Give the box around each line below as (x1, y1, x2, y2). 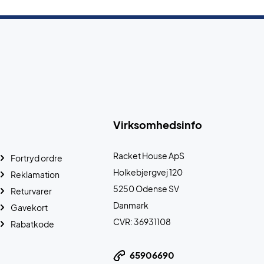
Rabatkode (11, 219, 55, 229)
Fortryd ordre (11, 153, 63, 163)
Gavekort (11, 202, 48, 213)
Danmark (113, 200, 148, 210)
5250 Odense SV (113, 183, 179, 194)
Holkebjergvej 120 (113, 167, 183, 177)
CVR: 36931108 (113, 216, 171, 227)
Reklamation (11, 169, 60, 180)
